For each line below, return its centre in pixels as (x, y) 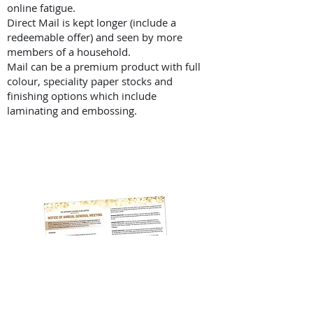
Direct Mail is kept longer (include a (92, 22)
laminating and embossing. (72, 110)
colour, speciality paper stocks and (90, 81)
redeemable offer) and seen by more (95, 37)
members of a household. (69, 52)
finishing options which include (82, 96)
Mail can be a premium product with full (104, 66)
